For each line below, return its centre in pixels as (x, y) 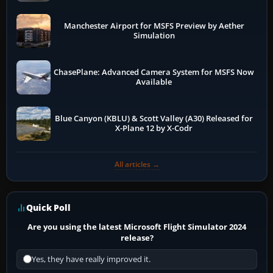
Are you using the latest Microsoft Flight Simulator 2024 (137, 226)
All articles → (137, 164)
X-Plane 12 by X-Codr (154, 128)
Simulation (154, 35)
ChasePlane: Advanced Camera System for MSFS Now (154, 72)
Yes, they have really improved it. (91, 259)
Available (154, 82)
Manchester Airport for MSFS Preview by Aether (154, 26)
